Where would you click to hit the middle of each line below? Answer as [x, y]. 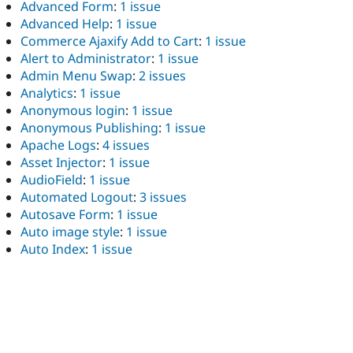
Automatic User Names [89, 267]
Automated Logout [77, 197]
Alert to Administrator [86, 59]
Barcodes [48, 336]
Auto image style [70, 232]
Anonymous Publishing [89, 128]
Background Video [76, 301]
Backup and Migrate [81, 319]
